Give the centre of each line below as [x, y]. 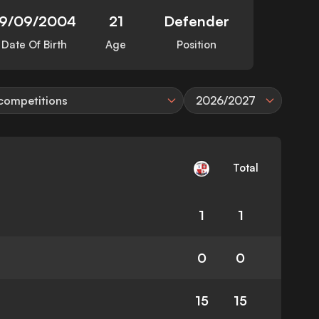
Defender [196, 21]
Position [196, 45]
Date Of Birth [35, 45]
